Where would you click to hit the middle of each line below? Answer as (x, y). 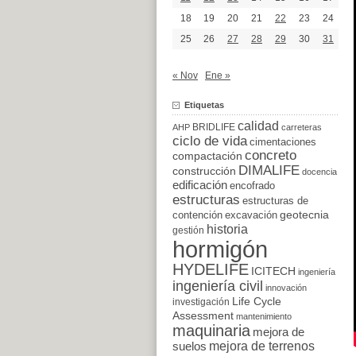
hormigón (220, 249)
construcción (204, 170)
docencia (319, 171)
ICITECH (273, 271)
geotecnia (304, 215)
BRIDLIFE (214, 126)
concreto (271, 155)
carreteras (302, 127)
